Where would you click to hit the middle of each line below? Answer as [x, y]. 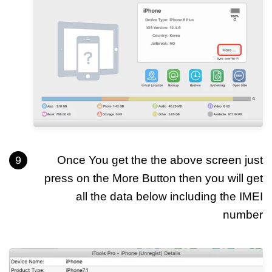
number [243, 214]
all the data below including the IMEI [169, 196]
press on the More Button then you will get [154, 178]
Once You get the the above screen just [160, 160]
